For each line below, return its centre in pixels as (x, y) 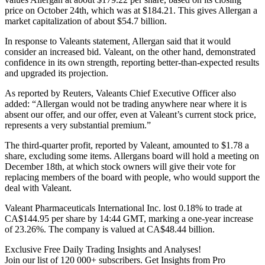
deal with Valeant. (38, 188)
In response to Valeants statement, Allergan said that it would (118, 41)
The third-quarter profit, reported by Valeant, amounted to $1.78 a (127, 145)
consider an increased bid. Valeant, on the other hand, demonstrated (130, 51)
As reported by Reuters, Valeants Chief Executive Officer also (120, 93)
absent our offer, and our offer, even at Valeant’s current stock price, (130, 114)
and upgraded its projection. (56, 73)
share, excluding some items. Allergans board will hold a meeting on (132, 156)
